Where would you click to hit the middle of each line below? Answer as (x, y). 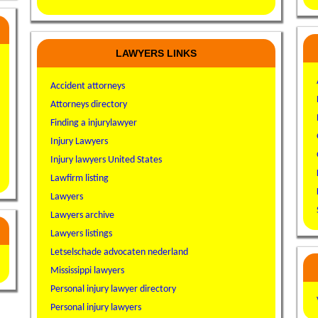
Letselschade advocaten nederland (120, 252)
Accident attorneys (88, 86)
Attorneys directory (89, 104)
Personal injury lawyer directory (114, 289)
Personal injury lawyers (96, 307)
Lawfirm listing (80, 178)
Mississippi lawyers (88, 270)
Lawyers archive (83, 215)
